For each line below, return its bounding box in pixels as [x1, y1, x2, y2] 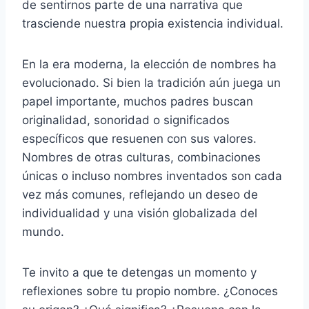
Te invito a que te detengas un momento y [22, 265, 257, 279]
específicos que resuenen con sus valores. [22, 131, 257, 146]
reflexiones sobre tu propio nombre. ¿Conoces [22, 283, 278, 298]
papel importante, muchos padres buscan [22, 94, 253, 108]
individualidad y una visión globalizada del [22, 206, 257, 220]
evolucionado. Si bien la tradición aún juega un [22, 75, 281, 90]
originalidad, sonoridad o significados [22, 112, 230, 127]
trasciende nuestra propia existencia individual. [22, 16, 283, 30]
